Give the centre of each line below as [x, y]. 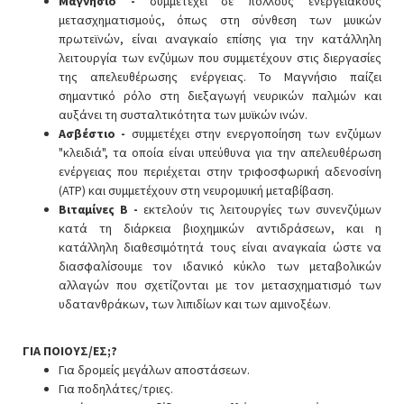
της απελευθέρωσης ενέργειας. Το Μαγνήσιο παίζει [220, 76]
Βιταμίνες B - [101, 209]
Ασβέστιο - [95, 133]
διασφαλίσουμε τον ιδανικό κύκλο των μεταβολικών [220, 266]
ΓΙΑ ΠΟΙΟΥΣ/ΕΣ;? [70, 350]
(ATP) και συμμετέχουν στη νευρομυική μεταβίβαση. [196, 190]
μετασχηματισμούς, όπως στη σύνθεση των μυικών [220, 19]
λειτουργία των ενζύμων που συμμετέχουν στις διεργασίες [220, 57]
